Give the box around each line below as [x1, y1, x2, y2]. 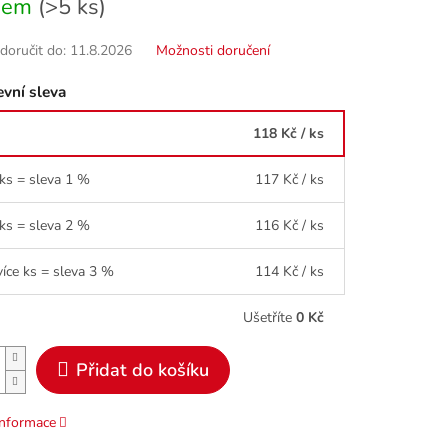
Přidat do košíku [75, 357, 209, 382]
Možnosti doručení [155, 41, 270, 61]
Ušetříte [243, 307, 296, 327]
